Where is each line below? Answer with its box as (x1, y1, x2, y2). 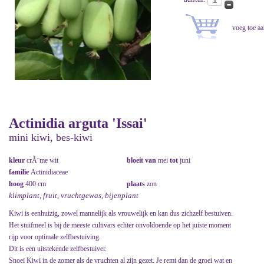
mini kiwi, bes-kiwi (9, 131, 93, 144)
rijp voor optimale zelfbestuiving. (9, 233, 101, 242)
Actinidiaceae (31, 168, 68, 177)
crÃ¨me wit (27, 156, 58, 165)
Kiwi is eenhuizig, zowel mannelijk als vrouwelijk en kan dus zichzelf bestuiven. (9, 209, 233, 218)
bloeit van (127, 156, 158, 165)
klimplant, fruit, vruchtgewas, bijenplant (9, 191, 138, 200)
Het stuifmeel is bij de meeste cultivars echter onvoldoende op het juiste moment (9, 221, 231, 230)
